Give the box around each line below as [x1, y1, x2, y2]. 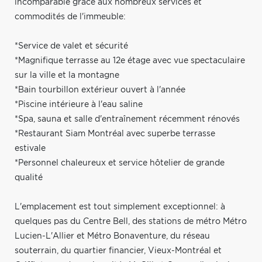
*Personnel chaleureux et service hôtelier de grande [15, 158, 225, 167]
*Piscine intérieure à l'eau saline [15, 100, 143, 109]
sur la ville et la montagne [15, 71, 119, 80]
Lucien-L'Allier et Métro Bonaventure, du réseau [15, 232, 210, 240]
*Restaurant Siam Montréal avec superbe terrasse [15, 129, 215, 138]
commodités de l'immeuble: [15, 12, 126, 21]
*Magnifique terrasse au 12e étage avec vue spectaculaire [15, 56, 245, 65]
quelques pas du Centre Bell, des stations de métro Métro [15, 217, 247, 226]
